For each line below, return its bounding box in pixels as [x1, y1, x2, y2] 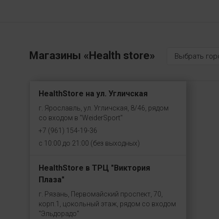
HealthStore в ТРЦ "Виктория [38, 163, 150, 173]
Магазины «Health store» [29, 49, 155, 62]
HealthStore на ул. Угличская [38, 89, 148, 98]
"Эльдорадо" [38, 210, 79, 218]
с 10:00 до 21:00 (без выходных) [38, 139, 140, 147]
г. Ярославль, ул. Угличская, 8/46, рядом [38, 104, 169, 112]
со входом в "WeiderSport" [38, 114, 123, 122]
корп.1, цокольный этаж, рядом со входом [38, 200, 176, 208]
